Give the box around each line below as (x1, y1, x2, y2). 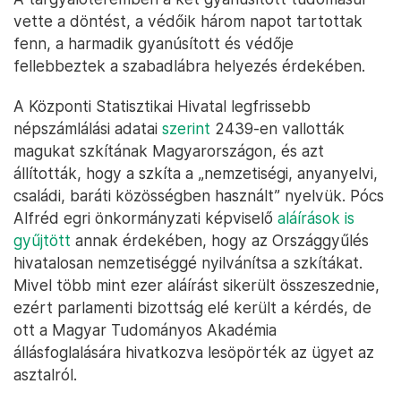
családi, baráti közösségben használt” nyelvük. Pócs (13, 186, 384, 205)
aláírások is (277, 209, 354, 227)
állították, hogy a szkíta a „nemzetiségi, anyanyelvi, (13, 164, 378, 183)
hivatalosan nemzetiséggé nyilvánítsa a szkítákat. (13, 253, 363, 272)
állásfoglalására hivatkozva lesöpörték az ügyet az (13, 343, 374, 362)
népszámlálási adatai (13, 119, 162, 138)
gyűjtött (13, 231, 71, 250)
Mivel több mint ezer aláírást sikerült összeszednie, (13, 276, 380, 294)
